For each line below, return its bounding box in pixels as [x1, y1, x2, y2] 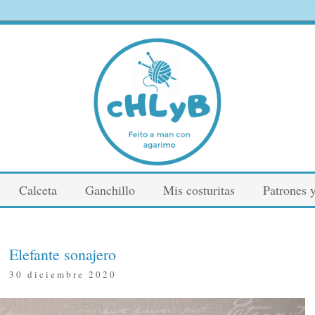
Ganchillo [85, 181, 135, 198]
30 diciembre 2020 [8, 268, 117, 281]
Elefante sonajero [9, 244, 116, 265]
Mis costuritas [163, 181, 235, 198]
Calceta [19, 181, 57, 198]
